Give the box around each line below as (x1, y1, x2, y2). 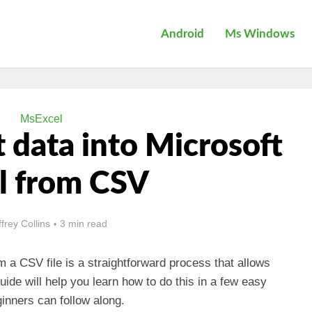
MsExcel (19, 113, 63, 125)
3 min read (60, 218, 107, 229)
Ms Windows (225, 28, 295, 40)
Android (161, 28, 204, 40)
